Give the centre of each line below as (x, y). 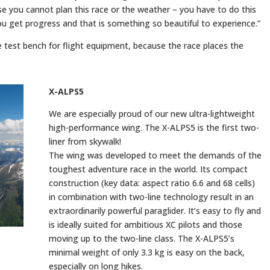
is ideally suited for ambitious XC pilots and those (145, 225)
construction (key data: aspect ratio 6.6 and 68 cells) (152, 183)
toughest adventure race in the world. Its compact (148, 169)
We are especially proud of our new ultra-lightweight (152, 114)
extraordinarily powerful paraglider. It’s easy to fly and (155, 211)
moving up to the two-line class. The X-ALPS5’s (141, 239)
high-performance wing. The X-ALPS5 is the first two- (154, 128)
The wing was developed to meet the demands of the (155, 155)
